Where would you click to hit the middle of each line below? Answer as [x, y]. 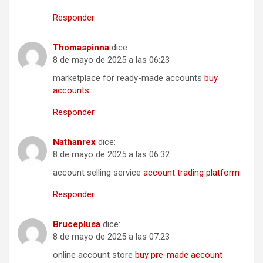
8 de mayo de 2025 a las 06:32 [111, 155]
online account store [94, 255]
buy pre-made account [179, 255]
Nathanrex [74, 142]
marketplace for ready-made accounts [129, 78]
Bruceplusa [77, 225]
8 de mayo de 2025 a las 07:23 [111, 237]
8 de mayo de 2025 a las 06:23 [111, 60]
